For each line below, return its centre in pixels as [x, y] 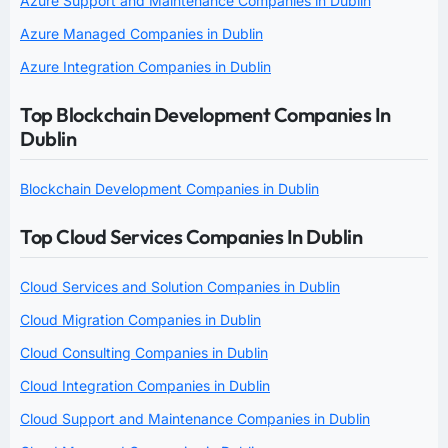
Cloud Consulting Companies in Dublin [144, 352]
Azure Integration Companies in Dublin [145, 66]
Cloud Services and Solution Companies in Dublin [180, 286]
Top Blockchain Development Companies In [205, 114]
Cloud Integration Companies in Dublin [145, 385]
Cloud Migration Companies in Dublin [140, 319]
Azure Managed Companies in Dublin [141, 33]
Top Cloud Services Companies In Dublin [191, 236]
